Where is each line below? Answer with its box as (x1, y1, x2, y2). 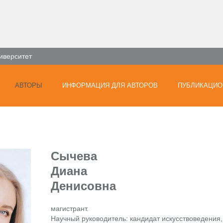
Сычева (51, 149, 97, 163)
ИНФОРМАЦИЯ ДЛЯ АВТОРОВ (62, 82, 158, 89)
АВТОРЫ (15, 82, 42, 89)
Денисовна (51, 179, 116, 193)
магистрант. (51, 205, 89, 213)
